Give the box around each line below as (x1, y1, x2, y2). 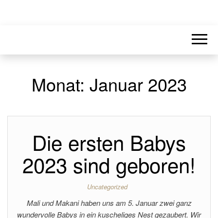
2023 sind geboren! (22, 150, 196, 179)
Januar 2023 (89, 72, 187, 96)
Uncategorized (87, 182, 127, 191)
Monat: (31, 72, 90, 96)
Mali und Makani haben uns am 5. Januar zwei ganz (26, 198, 192, 208)
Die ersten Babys (32, 127, 186, 157)
